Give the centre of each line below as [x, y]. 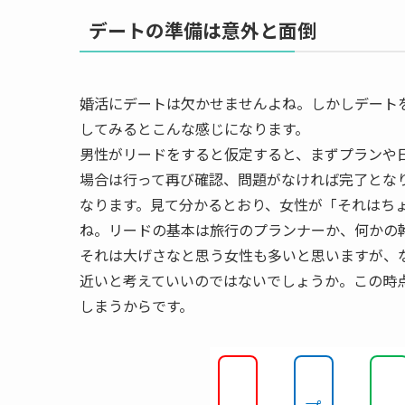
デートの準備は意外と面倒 [203, 29]
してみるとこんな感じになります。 [194, 128]
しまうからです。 [137, 305]
